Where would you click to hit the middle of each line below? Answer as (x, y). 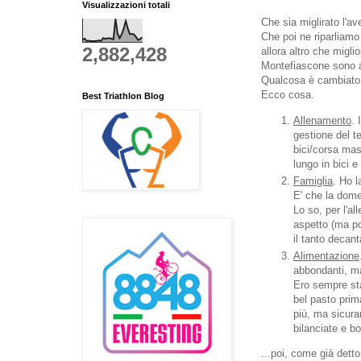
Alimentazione (326, 256)
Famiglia (313, 180)
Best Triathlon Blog (123, 95)
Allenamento (322, 120)
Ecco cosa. (288, 95)
